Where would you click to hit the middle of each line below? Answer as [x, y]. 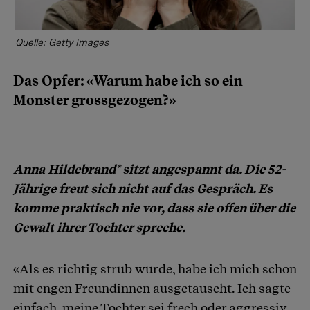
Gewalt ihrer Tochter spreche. [99, 227]
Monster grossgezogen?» [94, 100]
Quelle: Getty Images [62, 42]
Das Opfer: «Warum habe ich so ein [128, 81]
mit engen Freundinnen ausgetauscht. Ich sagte [152, 288]
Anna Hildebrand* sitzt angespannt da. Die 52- [149, 169]
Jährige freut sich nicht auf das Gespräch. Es [143, 188]
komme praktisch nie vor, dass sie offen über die [154, 208]
